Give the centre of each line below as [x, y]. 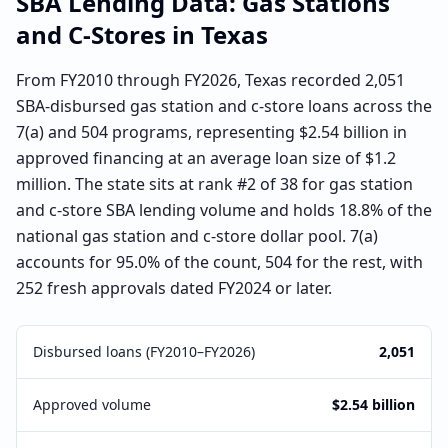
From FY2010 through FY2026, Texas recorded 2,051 [210, 80]
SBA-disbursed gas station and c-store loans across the [224, 106]
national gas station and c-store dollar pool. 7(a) [197, 236]
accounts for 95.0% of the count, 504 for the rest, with [219, 262]
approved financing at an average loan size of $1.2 [206, 158]
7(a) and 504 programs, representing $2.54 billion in [211, 132]
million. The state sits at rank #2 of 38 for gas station [214, 184]
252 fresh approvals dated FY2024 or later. [174, 288]
